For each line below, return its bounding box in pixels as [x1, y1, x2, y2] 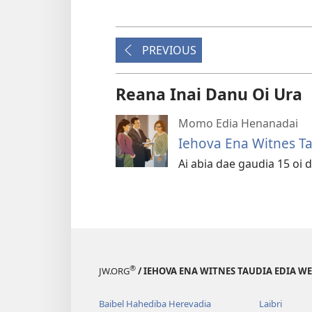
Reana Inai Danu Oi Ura [116, 83, 302, 106]
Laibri [258, 297, 282, 311]
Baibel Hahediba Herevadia [99, 297, 211, 311]
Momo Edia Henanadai [178, 116, 298, 132]
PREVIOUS [142, 42, 196, 58]
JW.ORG [99, 265, 130, 278]
